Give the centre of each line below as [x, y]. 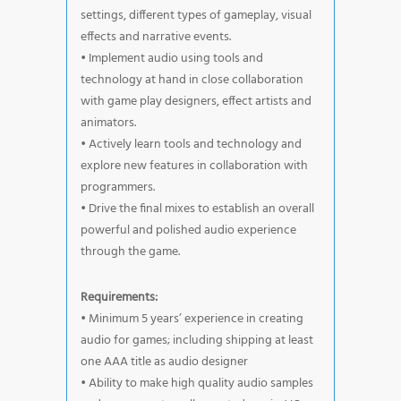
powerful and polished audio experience [188, 230]
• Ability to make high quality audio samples [197, 383]
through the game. [130, 252]
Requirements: [119, 297]
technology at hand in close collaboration [192, 80]
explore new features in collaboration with [194, 166]
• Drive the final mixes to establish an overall [197, 209]
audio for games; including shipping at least [197, 340]
